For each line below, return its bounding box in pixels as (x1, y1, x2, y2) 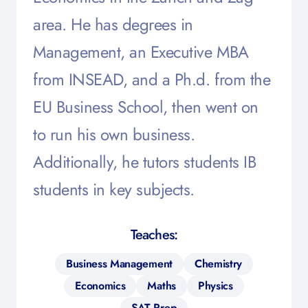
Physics (197, 278, 233, 294)
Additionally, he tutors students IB (33, 150, 256, 174)
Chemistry (194, 256, 243, 272)
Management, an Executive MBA (33, 40, 249, 64)
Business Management (65, 256, 173, 272)
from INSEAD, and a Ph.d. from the (33, 67, 271, 91)
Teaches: (130, 225, 178, 245)
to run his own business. (33, 122, 195, 146)
